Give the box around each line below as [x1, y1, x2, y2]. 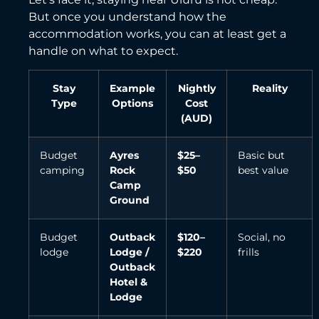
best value [238, 163, 288, 177]
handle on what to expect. [28, 43, 178, 58]
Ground [110, 193, 150, 206]
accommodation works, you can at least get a [28, 26, 286, 41]
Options [112, 96, 153, 110]
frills [238, 245, 259, 258]
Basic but [238, 148, 285, 162]
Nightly [177, 81, 216, 95]
